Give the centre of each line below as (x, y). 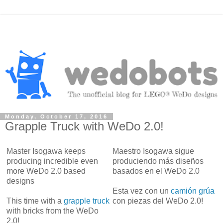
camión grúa (193, 191)
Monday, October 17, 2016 (56, 116)
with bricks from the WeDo (53, 211)
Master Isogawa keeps (46, 151)
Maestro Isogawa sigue (153, 151)
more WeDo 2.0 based (46, 171)
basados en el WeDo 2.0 (156, 171)
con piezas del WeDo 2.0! (158, 201)
